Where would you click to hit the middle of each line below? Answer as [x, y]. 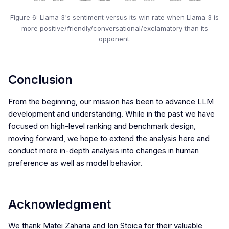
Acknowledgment [60, 204]
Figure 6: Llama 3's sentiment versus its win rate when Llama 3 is [114, 18]
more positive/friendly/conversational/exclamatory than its [114, 28]
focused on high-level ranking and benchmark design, [102, 126]
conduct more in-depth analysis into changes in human [104, 150]
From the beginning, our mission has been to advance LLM [111, 101]
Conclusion [40, 80]
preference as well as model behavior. [75, 163]
